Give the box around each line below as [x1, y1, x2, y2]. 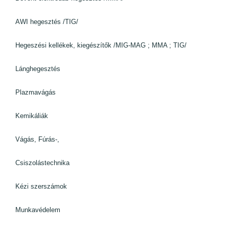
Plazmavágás [15, 88, 56, 97]
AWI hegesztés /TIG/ [15, 18, 78, 26]
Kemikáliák [15, 112, 48, 120]
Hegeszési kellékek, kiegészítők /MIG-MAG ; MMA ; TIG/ [15, 41, 187, 50]
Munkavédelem [15, 206, 60, 214]
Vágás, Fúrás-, [15, 135, 59, 144]
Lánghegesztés [15, 65, 60, 73]
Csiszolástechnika [15, 159, 70, 167]
